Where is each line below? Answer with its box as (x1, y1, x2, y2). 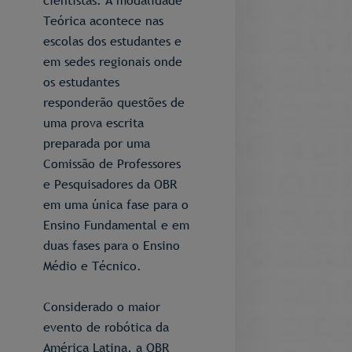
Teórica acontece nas (43, 12, 163, 29)
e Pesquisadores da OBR (43, 175, 177, 192)
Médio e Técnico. (43, 257, 141, 274)
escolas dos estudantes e (43, 32, 181, 49)
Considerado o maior (43, 298, 160, 315)
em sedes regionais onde (43, 53, 182, 70)
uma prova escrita (43, 114, 144, 131)
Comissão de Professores (43, 155, 181, 172)
